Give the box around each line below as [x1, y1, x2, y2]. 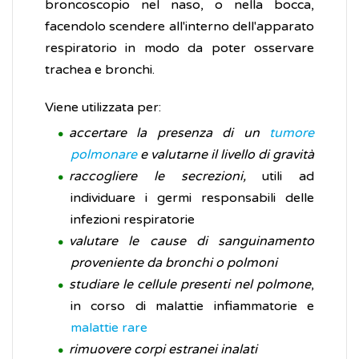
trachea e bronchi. [45, 62, 155, 79]
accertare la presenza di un [69, 125, 269, 142]
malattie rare [71, 320, 147, 337]
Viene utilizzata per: [45, 99, 161, 116]
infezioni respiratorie [71, 212, 195, 228]
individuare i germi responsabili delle [71, 190, 314, 207]
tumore [269, 125, 314, 142]
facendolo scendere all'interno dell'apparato [45, 18, 314, 35]
